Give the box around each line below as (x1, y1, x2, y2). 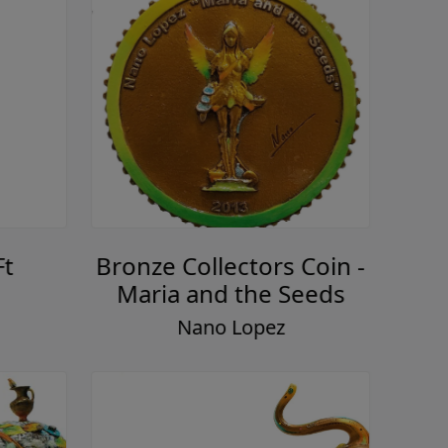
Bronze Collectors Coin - (99, 239, 371, 273)
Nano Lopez (180, 304, 290, 332)
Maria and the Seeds (119, 267, 351, 301)
